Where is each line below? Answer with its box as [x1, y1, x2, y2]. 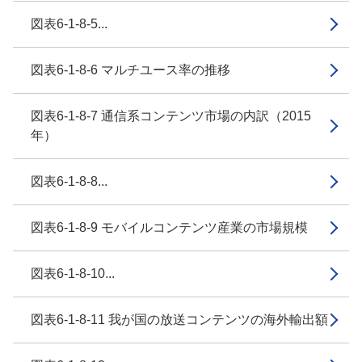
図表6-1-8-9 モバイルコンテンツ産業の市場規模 [31, 221, 308, 234]
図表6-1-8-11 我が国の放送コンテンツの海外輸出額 [31, 313, 328, 326]
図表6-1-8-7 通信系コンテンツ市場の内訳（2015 [31, 109, 311, 123]
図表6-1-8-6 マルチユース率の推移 [31, 63, 230, 77]
